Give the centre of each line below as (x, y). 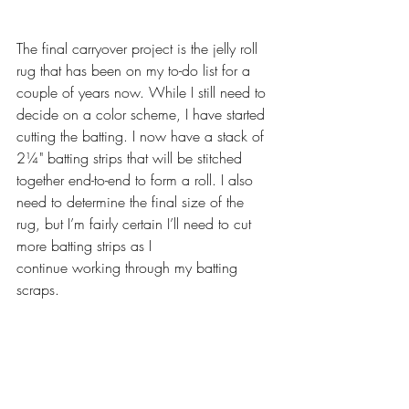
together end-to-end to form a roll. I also (137, 180)
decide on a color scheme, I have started (143, 115)
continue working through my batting (129, 268)
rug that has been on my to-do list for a (136, 71)
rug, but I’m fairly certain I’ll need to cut (136, 224)
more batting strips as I (84, 246)
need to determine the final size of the (132, 202)
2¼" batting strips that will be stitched (131, 158)
